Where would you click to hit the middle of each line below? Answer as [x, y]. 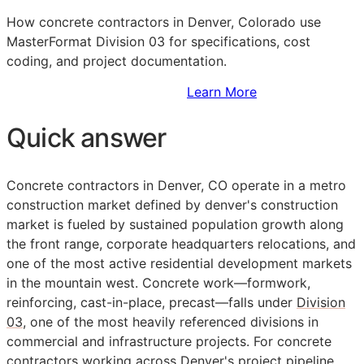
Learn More [222, 92]
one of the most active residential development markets [179, 264]
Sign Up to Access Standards [97, 92]
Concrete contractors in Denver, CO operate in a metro [176, 186]
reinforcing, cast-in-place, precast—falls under [152, 303]
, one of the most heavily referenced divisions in [171, 322]
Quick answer [87, 137]
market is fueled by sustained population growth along [175, 225]
